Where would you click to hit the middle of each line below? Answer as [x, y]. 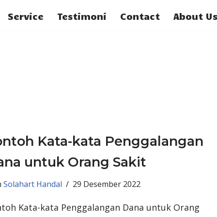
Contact [140, 16]
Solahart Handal [32, 184]
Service [26, 16]
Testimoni [82, 16]
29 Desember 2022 [106, 184]
